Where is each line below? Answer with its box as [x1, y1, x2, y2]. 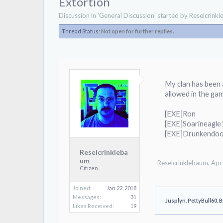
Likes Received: [73, 203, 114, 209]
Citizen [80, 165, 98, 171]
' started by [154, 11, 189, 19]
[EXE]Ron [165, 110, 196, 118]
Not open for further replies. [101, 28, 174, 34]
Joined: [73, 185, 92, 191]
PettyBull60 [188, 197, 217, 204]
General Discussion [99, 11, 154, 19]
